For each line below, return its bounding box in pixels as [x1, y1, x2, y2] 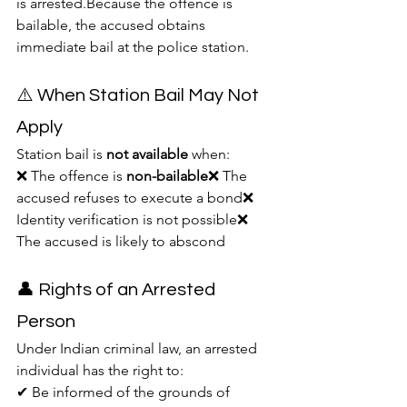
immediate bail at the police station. [16, 38, 249, 56]
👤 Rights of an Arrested [16, 281, 219, 300]
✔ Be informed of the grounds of [16, 383, 233, 402]
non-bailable [126, 167, 208, 185]
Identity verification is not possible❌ [16, 211, 252, 229]
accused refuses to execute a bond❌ [16, 189, 257, 207]
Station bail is [16, 145, 106, 164]
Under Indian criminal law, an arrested [16, 340, 261, 358]
